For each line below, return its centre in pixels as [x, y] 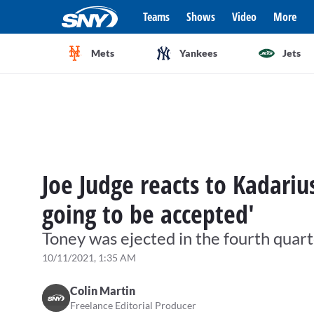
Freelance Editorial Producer [133, 305]
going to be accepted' [148, 214]
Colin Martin [103, 291]
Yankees [198, 53]
